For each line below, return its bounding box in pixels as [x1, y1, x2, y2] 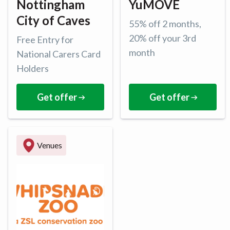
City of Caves [16, 13, 90, 28]
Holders [16, 63, 49, 74]
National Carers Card [16, 48, 101, 60]
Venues [37, 140, 62, 150]
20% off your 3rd [129, 32, 196, 44]
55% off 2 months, [129, 18, 201, 30]
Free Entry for [16, 34, 73, 46]
